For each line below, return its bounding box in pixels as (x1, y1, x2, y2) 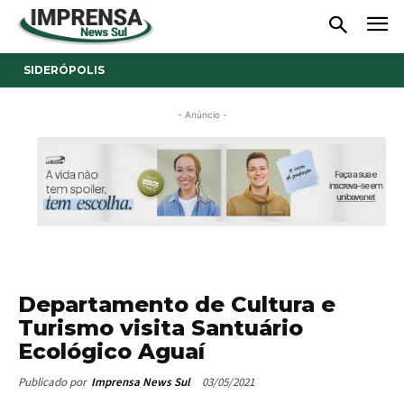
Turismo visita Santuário (18, 312, 303, 339)
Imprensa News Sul (91, 372, 190, 388)
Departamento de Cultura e (18, 289, 335, 316)
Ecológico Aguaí (18, 335, 205, 363)
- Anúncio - (177, 108, 227, 120)
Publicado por (18, 372, 87, 388)
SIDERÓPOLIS (23, 62, 105, 77)
